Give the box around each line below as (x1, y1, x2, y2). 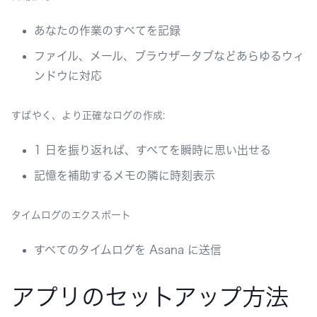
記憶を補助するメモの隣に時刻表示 (34, 170, 215, 182)
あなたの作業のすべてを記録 (34, 25, 180, 37)
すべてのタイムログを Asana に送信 (34, 244, 221, 256)
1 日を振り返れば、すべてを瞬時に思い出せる (34, 144, 271, 156)
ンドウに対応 (34, 70, 102, 82)
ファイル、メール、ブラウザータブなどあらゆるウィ (34, 50, 304, 62)
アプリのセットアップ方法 (11, 285, 289, 309)
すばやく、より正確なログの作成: (11, 110, 166, 121)
